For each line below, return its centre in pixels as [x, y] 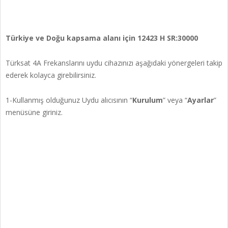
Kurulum [148, 100]
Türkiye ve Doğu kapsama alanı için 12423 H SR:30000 [102, 38]
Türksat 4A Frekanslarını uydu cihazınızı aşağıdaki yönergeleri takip [114, 63]
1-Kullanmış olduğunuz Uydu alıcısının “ [69, 100]
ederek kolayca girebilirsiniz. [51, 75]
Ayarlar [201, 100]
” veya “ [175, 100]
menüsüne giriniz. [34, 112]
